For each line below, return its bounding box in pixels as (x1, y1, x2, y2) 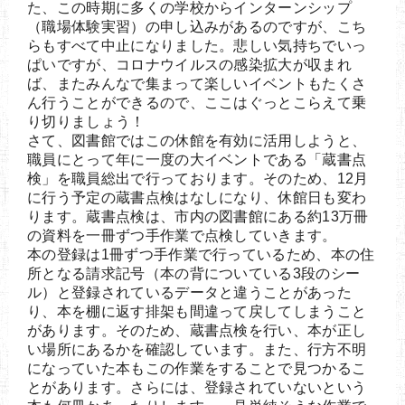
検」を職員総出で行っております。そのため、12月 (27, 170, 369, 186)
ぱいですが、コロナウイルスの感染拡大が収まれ (27, 56, 353, 72)
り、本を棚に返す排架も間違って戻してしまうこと (27, 303, 367, 319)
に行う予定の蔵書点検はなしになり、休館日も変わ (27, 189, 367, 205)
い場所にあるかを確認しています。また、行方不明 (27, 341, 367, 357)
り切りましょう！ (27, 113, 146, 129)
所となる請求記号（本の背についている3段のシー (27, 265, 361, 281)
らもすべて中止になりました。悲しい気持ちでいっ (27, 37, 367, 53)
